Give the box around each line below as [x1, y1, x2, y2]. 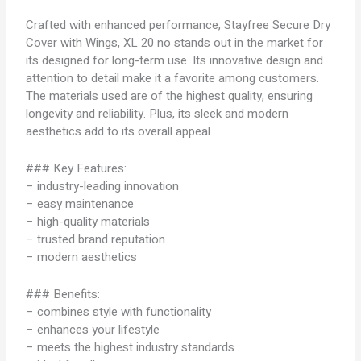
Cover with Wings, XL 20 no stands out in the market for [26, 34, 324, 52]
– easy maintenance [26, 195, 135, 213]
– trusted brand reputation [26, 230, 166, 248]
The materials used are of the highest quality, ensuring [26, 87, 313, 105]
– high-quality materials [26, 213, 151, 230]
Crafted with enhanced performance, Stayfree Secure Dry [26, 16, 331, 34]
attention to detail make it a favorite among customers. [26, 69, 320, 87]
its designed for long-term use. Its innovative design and [26, 52, 324, 69]
